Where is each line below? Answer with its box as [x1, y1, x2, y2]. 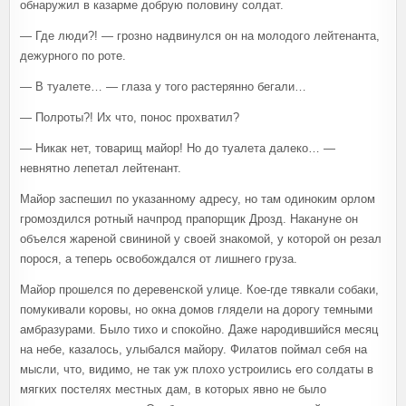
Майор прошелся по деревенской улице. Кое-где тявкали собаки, [20, 282, 379, 296]
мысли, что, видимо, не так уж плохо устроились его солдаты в [20, 362, 373, 376]
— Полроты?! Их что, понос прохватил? [20, 110, 239, 124]
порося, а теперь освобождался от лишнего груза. [20, 251, 297, 266]
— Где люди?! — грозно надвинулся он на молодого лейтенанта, [20, 28, 380, 43]
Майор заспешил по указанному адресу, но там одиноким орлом [20, 191, 375, 206]
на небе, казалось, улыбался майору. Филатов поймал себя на [20, 342, 367, 356]
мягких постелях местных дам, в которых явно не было [20, 382, 326, 396]
